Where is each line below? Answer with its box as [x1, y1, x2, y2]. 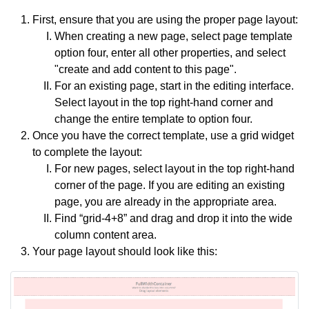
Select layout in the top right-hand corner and [54, 97, 273, 109]
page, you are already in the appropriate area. [54, 196, 277, 208]
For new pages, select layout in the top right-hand [54, 163, 295, 175]
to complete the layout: [32, 146, 142, 159]
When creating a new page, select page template [54, 30, 292, 43]
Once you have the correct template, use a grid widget [32, 130, 294, 142]
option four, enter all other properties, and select [54, 47, 286, 59]
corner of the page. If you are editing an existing [54, 179, 285, 192]
